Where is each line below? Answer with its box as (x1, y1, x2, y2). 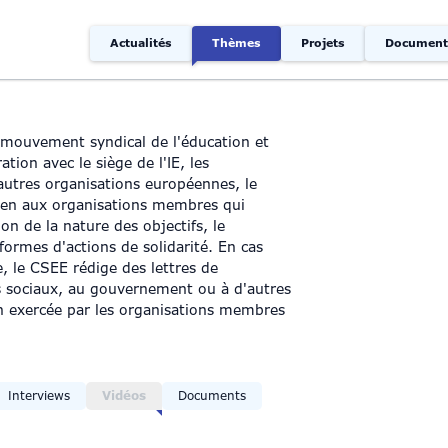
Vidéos (102, 388, 146, 404)
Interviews (8, 388, 70, 404)
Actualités (110, 36, 172, 50)
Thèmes (212, 36, 261, 50)
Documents (178, 388, 246, 404)
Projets (301, 36, 345, 50)
